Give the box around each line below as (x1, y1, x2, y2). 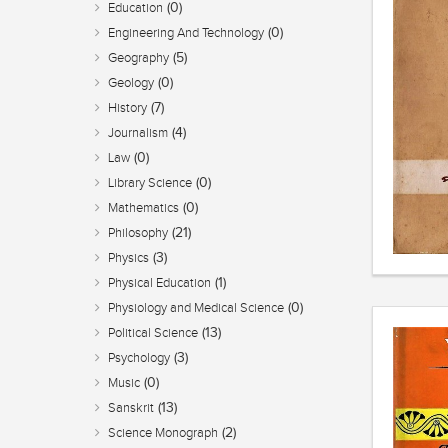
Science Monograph (108, 426, 218, 441)
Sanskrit (108, 401, 154, 416)
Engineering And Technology (108, 26, 264, 41)
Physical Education (108, 276, 211, 291)
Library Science (108, 176, 192, 191)
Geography (108, 51, 169, 66)
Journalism (108, 126, 168, 141)
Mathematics (108, 201, 179, 216)
